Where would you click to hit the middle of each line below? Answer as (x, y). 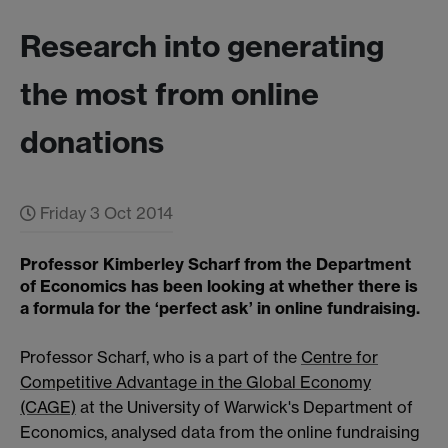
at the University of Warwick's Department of (244, 406)
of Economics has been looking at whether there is (219, 286)
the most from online (169, 94)
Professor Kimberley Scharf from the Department (215, 264)
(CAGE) (48, 406)
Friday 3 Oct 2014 (104, 213)
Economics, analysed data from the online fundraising (220, 431)
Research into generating (202, 46)
